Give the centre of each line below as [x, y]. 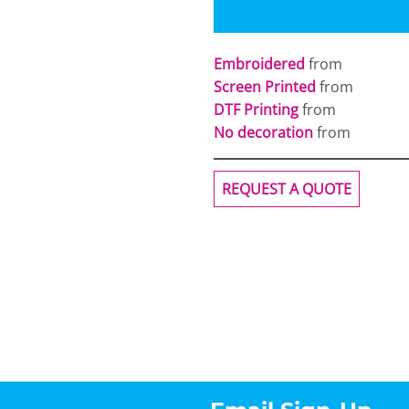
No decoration [263, 132]
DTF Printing [256, 110]
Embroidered [259, 64]
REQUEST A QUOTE [287, 189]
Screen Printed [265, 87]
